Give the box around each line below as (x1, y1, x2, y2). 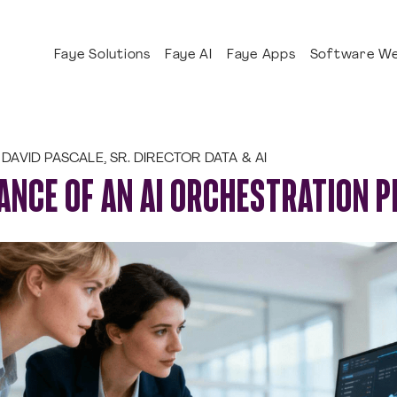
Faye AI (164, 49, 213, 62)
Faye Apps (226, 49, 296, 62)
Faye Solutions (53, 49, 151, 62)
